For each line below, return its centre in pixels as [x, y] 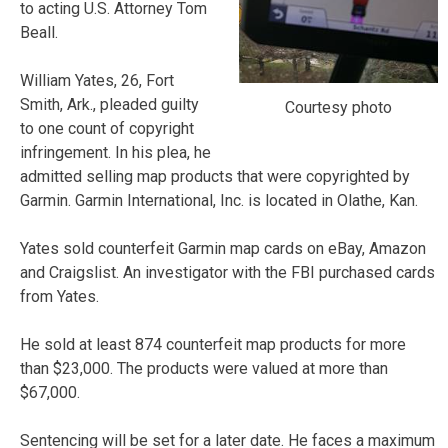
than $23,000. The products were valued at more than [204, 368]
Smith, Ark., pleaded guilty [109, 104]
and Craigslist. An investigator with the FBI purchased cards [227, 272]
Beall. [39, 32]
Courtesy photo [338, 107]
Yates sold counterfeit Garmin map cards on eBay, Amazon [223, 248]
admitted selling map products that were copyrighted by [215, 176]
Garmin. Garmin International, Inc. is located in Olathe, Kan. [219, 200]
